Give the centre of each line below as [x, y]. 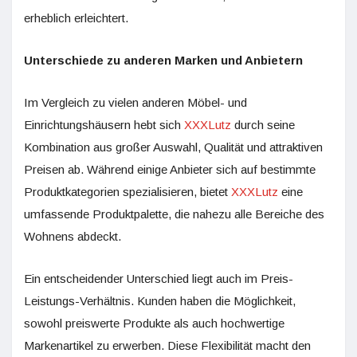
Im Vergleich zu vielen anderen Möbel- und [135, 102]
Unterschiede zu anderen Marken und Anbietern [163, 60]
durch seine [263, 124]
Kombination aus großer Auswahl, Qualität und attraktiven [173, 147]
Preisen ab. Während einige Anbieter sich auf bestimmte [170, 169]
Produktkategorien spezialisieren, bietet [127, 191]
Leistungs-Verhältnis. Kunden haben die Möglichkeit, [160, 300]
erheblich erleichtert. [76, 18]
